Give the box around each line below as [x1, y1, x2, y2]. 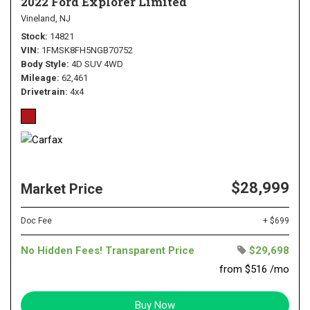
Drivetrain [21, 86, 65, 97]
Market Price [21, 180, 102, 197]
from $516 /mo [219, 262, 289, 275]
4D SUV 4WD [71, 58, 123, 69]
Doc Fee [21, 215, 52, 226]
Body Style [21, 58, 66, 69]
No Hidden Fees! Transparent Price [21, 244, 194, 257]
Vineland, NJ [21, 12, 71, 24]
